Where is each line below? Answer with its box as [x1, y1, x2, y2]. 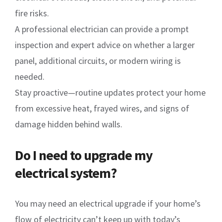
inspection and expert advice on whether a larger [15, 39, 195, 51]
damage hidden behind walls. [15, 118, 122, 130]
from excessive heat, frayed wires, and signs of [15, 102, 189, 114]
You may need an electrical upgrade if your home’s [15, 197, 201, 209]
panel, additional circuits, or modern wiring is [15, 55, 181, 66]
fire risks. [15, 7, 49, 19]
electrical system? [15, 164, 116, 182]
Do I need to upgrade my [15, 146, 153, 164]
